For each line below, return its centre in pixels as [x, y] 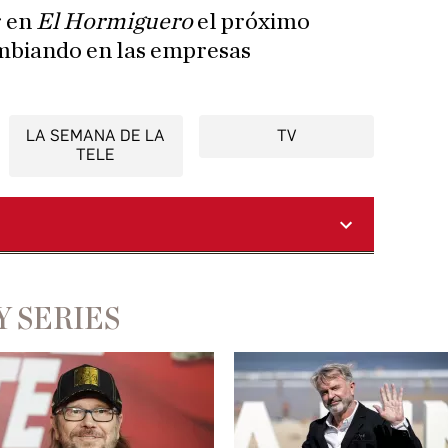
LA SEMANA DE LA [96, 136]
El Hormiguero [114, 22]
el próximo [251, 22]
